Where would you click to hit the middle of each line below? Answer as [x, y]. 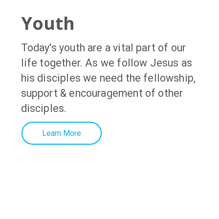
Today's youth [54, 47]
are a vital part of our [137, 47]
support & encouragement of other [102, 93]
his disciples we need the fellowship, [108, 78]
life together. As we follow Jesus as [107, 63]
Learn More [61, 133]
